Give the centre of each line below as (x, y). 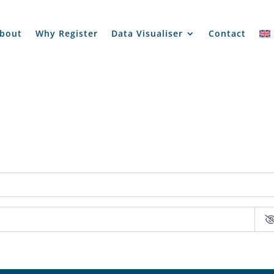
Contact (227, 33)
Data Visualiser (147, 33)
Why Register (66, 33)
